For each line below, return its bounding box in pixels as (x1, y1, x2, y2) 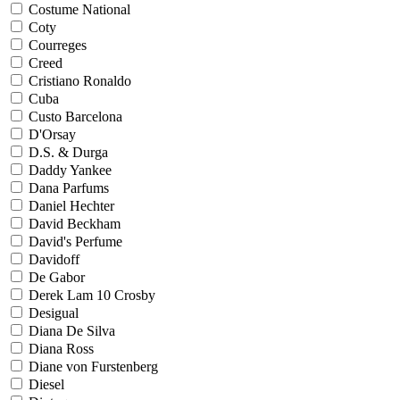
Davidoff (29, 252, 79, 267)
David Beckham (29, 216, 121, 231)
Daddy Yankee (29, 162, 112, 178)
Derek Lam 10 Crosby (29, 287, 155, 303)
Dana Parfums (29, 180, 109, 196)
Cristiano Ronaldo (29, 73, 131, 88)
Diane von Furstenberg (29, 359, 158, 374)
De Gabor (29, 270, 85, 285)
